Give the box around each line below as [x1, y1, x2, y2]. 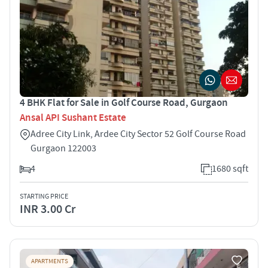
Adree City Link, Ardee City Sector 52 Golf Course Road [31, 127, 246, 140]
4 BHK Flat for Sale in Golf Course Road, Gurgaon [20, 96, 228, 109]
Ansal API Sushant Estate [20, 111, 126, 124]
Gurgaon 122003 [31, 142, 96, 154]
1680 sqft [212, 162, 248, 175]
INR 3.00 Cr [20, 201, 75, 217]
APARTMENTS [31, 257, 68, 266]
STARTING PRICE [20, 191, 68, 201]
